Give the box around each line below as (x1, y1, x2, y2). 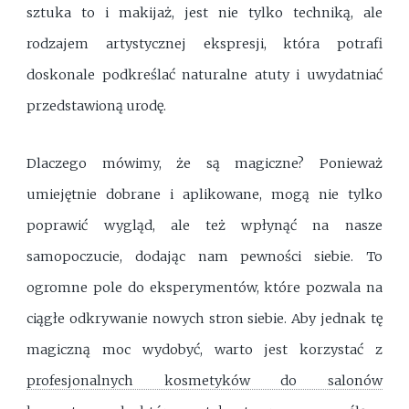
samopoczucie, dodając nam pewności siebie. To (26, 248, 383, 266)
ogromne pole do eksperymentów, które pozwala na (26, 279, 383, 297)
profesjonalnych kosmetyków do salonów (26, 372, 383, 390)
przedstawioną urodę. (26, 98, 167, 115)
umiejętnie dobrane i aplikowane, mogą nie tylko (26, 186, 383, 204)
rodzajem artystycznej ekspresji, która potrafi (26, 36, 383, 53)
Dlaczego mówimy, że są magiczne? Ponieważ (26, 155, 383, 173)
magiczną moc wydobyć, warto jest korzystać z (26, 341, 383, 359)
